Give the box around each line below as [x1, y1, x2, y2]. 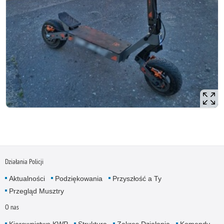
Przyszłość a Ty [112, 174, 161, 182]
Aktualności [8, 174, 45, 182]
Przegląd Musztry [8, 186, 64, 195]
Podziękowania [54, 174, 102, 182]
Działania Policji [4, 156, 43, 166]
